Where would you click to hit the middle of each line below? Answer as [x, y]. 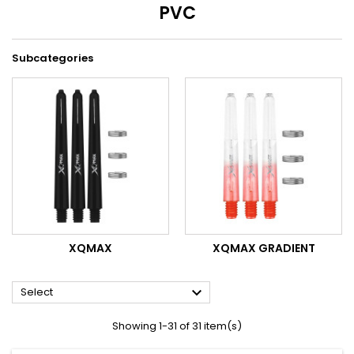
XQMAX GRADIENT [264, 248]
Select [37, 292]
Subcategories [53, 58]
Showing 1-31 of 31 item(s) [177, 326]
